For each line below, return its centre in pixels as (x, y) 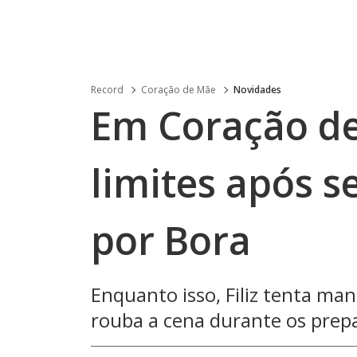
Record (107, 90)
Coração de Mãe (178, 90)
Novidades (257, 90)
